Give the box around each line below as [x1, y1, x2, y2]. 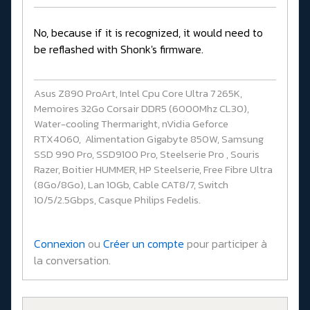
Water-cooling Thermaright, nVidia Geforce [34, 116, 228, 132]
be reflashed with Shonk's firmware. [34, 41, 203, 58]
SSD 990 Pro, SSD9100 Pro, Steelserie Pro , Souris [34, 146, 259, 163]
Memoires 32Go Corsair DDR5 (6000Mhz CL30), [34, 100, 249, 117]
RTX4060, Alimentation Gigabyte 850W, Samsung [34, 131, 264, 147]
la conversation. [34, 252, 111, 269]
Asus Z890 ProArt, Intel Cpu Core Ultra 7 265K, [34, 85, 242, 102]
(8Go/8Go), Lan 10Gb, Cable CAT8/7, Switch [34, 176, 228, 193]
